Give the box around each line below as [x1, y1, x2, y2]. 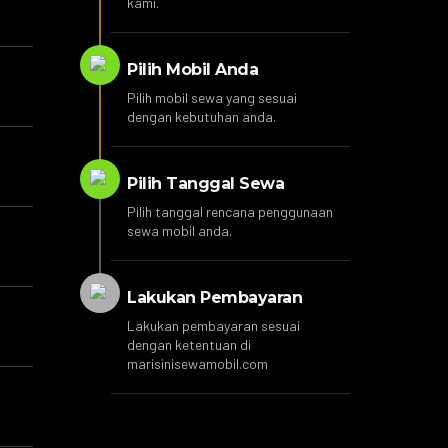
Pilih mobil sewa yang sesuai [127, 89, 298, 107]
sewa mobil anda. [127, 222, 233, 240]
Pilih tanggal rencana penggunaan [127, 203, 334, 221]
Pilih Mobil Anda [127, 60, 259, 80]
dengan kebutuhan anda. [127, 108, 277, 126]
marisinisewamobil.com [127, 355, 269, 373]
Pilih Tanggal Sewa [127, 174, 285, 194]
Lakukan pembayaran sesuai [127, 317, 301, 335]
